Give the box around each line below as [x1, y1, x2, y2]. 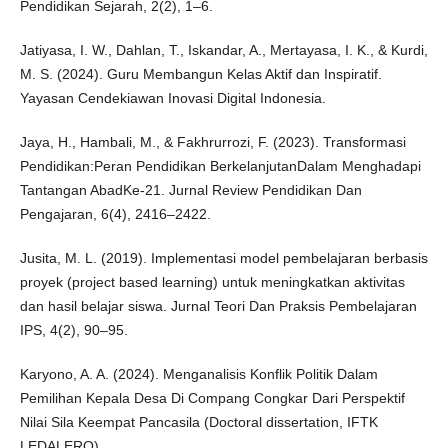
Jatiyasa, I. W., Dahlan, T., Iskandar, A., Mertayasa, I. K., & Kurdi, [19, 42, 428, 59]
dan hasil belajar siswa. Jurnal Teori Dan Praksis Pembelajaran [19, 298, 417, 315]
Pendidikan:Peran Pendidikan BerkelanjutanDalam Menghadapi [19, 158, 421, 175]
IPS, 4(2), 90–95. [19, 322, 128, 339]
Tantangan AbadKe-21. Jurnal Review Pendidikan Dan [19, 182, 362, 199]
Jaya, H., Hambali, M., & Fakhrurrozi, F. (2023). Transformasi [19, 134, 406, 151]
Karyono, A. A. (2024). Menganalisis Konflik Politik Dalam [19, 366, 378, 383]
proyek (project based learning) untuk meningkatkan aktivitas [19, 274, 405, 291]
